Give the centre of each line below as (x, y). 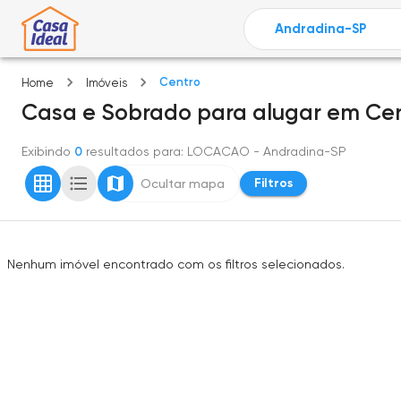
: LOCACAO (215, 151)
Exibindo (46, 151)
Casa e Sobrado (107, 112)
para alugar (259, 112)
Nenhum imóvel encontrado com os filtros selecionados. (176, 264)
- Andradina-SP (298, 151)
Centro (180, 82)
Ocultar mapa (183, 183)
